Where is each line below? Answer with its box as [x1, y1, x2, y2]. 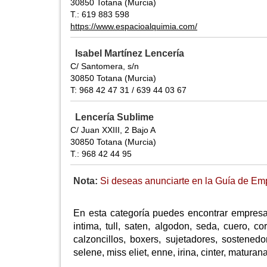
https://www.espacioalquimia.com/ [70, 21, 197, 32]
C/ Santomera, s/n [70, 61, 139, 72]
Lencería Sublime [75, 112, 154, 123]
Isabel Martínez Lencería [75, 48, 184, 59]
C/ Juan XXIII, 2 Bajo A [70, 125, 156, 135]
